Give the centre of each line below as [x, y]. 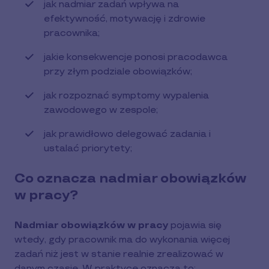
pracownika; [72, 33]
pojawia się [195, 225]
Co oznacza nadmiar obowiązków [130, 179]
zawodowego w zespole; [101, 110]
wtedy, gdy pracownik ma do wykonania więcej [122, 240]
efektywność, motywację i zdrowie [125, 19]
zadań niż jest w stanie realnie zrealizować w [119, 254]
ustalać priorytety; [88, 149]
